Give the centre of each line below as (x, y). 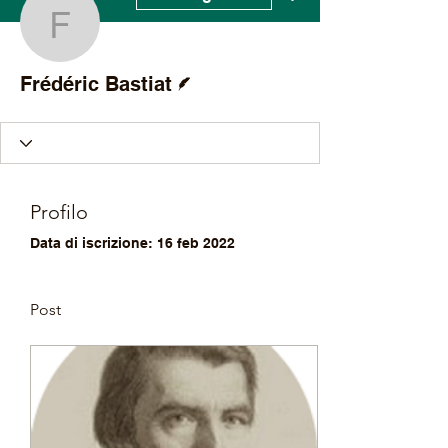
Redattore (212, 68)
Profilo (59, 212)
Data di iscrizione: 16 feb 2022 (132, 243)
